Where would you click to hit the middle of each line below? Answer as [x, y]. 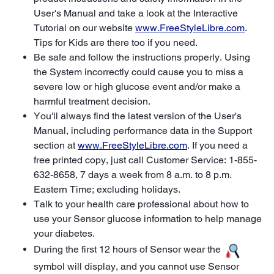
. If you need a [217, 145]
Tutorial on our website [84, 28]
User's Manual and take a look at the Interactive [136, 13]
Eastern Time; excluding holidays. [107, 189]
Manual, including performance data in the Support [143, 130]
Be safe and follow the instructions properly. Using [142, 57]
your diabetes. [64, 233]
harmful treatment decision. [92, 101]
